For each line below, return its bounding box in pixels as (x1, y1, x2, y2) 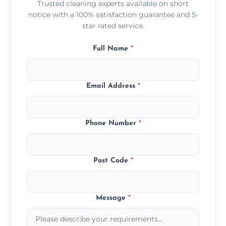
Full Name (93, 44, 131, 52)
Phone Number (85, 119, 139, 127)
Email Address (86, 82, 138, 90)
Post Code (93, 156, 131, 164)
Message (95, 194, 128, 202)
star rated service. (82, 21, 144, 30)
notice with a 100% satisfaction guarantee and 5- (28, 10, 198, 19)
